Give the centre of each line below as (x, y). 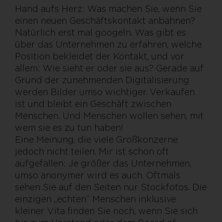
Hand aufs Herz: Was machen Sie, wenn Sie (108, 9)
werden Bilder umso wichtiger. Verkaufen (105, 92)
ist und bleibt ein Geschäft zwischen (93, 104)
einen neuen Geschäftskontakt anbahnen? (105, 21)
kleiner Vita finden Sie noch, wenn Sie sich (106, 211)
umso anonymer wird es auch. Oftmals (98, 175)
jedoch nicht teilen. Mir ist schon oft (92, 152)
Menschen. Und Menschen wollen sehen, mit (109, 116)
